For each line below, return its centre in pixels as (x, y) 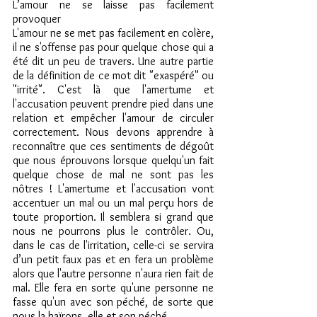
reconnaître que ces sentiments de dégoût (113, 146)
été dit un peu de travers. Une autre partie (113, 61)
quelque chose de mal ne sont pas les (113, 174)
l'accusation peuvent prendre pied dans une (113, 104)
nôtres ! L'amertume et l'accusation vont (113, 189)
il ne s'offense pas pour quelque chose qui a (113, 47)
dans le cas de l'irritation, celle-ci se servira (113, 245)
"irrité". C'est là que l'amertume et (113, 90)
